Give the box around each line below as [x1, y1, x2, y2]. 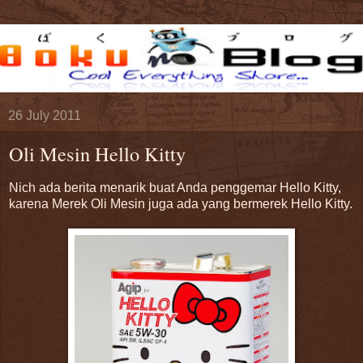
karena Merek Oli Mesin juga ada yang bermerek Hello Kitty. [9, 196, 352, 211]
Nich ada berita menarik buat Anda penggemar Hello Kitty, [9, 180, 341, 194]
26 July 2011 [8, 109, 81, 122]
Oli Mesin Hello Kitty [9, 140, 186, 167]
